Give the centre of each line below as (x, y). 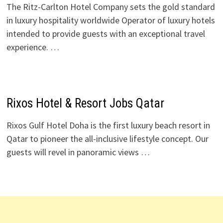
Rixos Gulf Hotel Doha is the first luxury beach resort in (108, 125)
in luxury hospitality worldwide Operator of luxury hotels (111, 20)
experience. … (33, 47)
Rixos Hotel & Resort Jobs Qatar (85, 103)
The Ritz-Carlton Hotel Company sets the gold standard (111, 7)
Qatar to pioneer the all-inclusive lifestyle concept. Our (107, 139)
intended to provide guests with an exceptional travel (106, 34)
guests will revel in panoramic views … (78, 152)
